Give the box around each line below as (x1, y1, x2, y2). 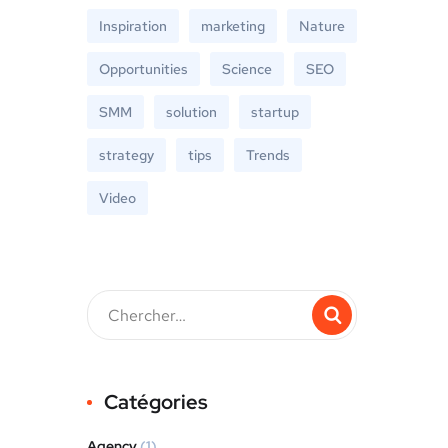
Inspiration (99, 17, 167, 35)
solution (166, 103, 217, 121)
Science (222, 60, 272, 78)
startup (251, 103, 299, 121)
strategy (99, 146, 154, 164)
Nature (299, 17, 345, 35)
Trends (246, 146, 290, 164)
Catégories (104, 389, 208, 415)
